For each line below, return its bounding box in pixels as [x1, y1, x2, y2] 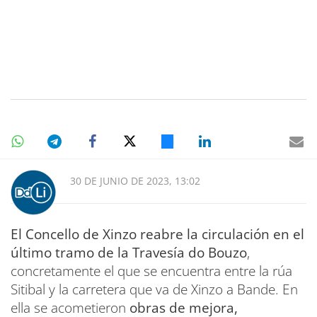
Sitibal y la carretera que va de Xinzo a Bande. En [11, 279, 298, 299]
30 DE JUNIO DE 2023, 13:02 [70, 173, 200, 188]
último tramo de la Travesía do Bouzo [11, 243, 247, 262]
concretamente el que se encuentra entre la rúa [11, 261, 292, 280]
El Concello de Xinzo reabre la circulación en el [11, 224, 304, 243]
